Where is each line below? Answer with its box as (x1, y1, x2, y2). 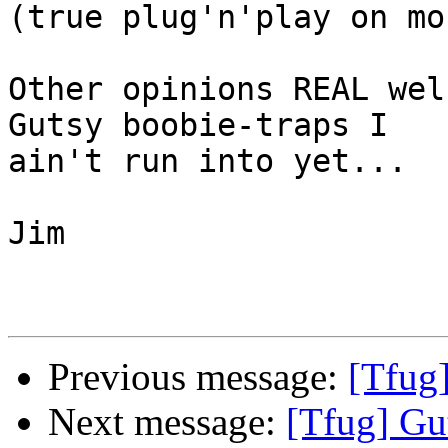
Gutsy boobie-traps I (8, 107, 388, 144)
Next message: (48, 400, 286, 444)
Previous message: (48, 355, 348, 399)
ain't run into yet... (8, 143, 407, 180)
